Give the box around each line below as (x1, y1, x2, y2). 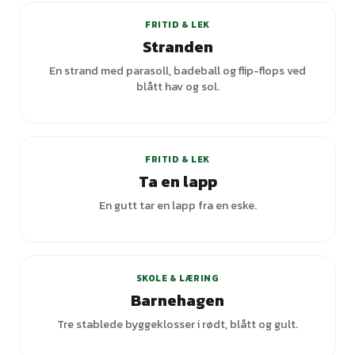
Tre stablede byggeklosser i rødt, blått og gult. (57, 315, 298, 333)
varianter (269, 228, 317, 242)
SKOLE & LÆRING (136, 272, 219, 284)
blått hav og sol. (136, 78, 219, 95)
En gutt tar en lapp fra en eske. (98, 197, 257, 214)
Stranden (142, 35, 213, 59)
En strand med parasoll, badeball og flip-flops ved (49, 62, 306, 79)
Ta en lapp (138, 170, 217, 193)
